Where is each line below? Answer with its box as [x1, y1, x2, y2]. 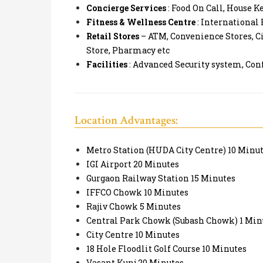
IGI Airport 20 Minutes [86, 159, 179, 170]
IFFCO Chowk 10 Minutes [86, 187, 188, 198]
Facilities [86, 59, 127, 70]
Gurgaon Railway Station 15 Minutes [86, 173, 235, 184]
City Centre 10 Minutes [86, 229, 180, 241]
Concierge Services [86, 2, 166, 14]
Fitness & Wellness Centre [86, 16, 195, 28]
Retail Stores [86, 31, 139, 42]
